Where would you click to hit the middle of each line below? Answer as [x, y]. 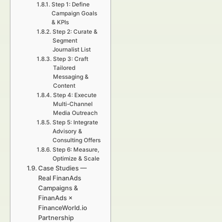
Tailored [64, 68]
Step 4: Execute [75, 95]
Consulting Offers [76, 140]
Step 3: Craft [70, 59]
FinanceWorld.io [63, 208]
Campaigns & [58, 188]
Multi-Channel [73, 104]
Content [64, 86]
